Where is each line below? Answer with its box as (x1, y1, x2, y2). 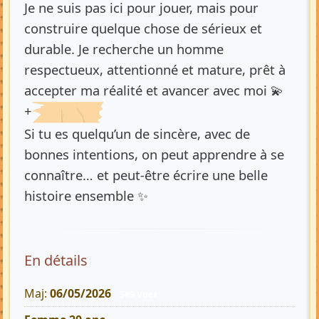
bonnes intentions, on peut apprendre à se (24, 145, 284, 163)
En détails (24, 251, 88, 270)
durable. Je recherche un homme (24, 39, 224, 58)
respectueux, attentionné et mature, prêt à (24, 60, 286, 78)
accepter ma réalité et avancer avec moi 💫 (24, 80, 283, 99)
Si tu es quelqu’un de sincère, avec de (24, 125, 250, 142)
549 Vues (119, 288, 157, 300)
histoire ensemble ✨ (24, 187, 148, 204)
